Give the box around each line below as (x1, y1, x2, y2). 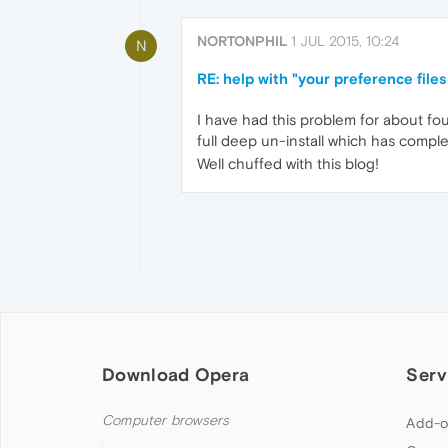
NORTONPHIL (197, 33, 287, 49)
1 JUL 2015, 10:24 (291, 33, 399, 49)
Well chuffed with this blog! (197, 155, 379, 172)
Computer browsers (102, 412, 230, 430)
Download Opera (102, 364, 250, 386)
